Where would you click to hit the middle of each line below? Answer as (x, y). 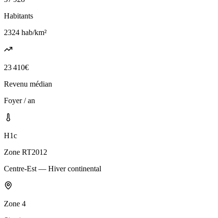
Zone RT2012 (26, 152)
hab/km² (33, 32)
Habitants (18, 16)
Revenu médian (28, 84)
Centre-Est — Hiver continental (53, 169)
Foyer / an (19, 100)
